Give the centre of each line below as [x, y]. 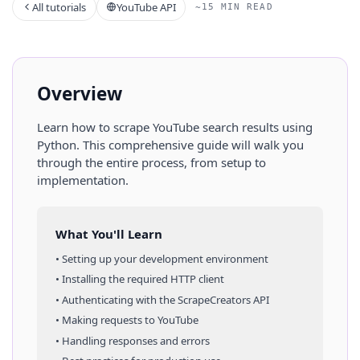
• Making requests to [106, 320]
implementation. [83, 180]
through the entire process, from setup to [151, 162]
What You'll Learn [108, 233]
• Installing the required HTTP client [139, 279]
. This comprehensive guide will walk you [190, 144]
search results [241, 127]
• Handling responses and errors [132, 340]
